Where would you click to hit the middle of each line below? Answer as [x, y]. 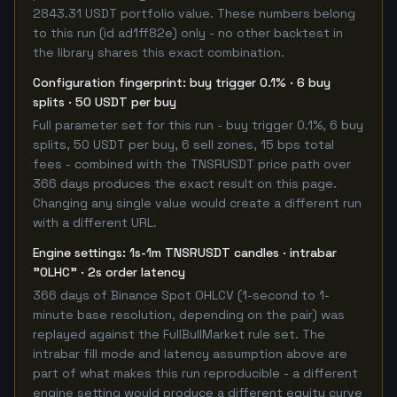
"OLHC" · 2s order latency [109, 272]
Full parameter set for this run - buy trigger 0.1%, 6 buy [198, 125]
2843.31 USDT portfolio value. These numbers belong [194, 13]
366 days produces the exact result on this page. [185, 183]
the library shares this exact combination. [159, 52]
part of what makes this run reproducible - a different [195, 373]
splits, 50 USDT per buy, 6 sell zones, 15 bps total [183, 144]
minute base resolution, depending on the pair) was [189, 315]
